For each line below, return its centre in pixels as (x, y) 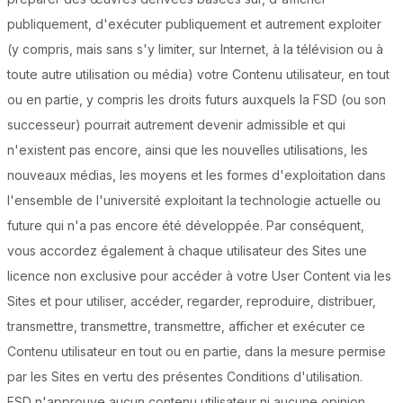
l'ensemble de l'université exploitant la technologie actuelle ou (194, 201)
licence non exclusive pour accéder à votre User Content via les (199, 276)
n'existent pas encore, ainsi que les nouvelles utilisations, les (188, 150)
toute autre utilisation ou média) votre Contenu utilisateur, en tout (198, 75)
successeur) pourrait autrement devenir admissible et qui (176, 125)
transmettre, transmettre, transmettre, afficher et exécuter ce (186, 327)
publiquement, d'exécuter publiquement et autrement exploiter (194, 24)
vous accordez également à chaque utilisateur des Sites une (187, 251)
